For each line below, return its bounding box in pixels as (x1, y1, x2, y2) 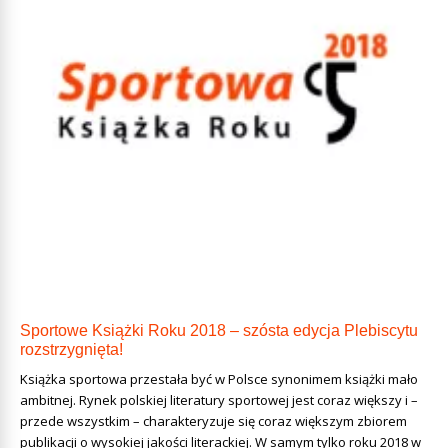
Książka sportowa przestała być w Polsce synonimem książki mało (20, 369, 418, 388)
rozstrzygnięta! (20, 340, 123, 358)
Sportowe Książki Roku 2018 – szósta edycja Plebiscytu (20, 321, 418, 339)
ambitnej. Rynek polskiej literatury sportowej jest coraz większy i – (20, 390, 418, 409)
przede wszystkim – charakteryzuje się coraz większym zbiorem (20, 411, 407, 430)
